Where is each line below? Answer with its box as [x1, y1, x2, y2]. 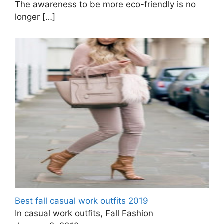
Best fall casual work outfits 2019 [15, 196, 148, 206]
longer [15, 11, 42, 22]
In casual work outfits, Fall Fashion [15, 208, 153, 219]
